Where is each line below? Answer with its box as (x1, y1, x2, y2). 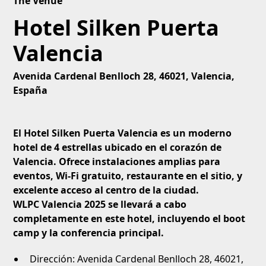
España (13, 83, 48, 97)
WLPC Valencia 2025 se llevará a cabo (13, 197, 187, 211)
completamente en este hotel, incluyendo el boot (13, 211, 246, 225)
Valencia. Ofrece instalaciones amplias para (13, 154, 221, 168)
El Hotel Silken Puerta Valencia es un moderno (13, 126, 232, 140)
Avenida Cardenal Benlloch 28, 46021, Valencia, (13, 69, 235, 83)
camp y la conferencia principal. (13, 226, 164, 239)
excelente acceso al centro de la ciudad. (13, 183, 199, 197)
